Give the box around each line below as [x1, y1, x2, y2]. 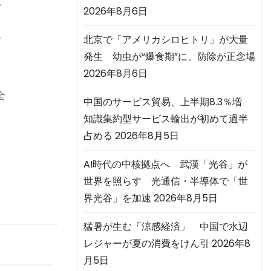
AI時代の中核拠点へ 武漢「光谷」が [83, 157, 247, 172]
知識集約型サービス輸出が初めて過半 [83, 112, 248, 126]
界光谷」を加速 [83, 191, 151, 206]
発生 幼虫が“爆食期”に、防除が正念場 [83, 50, 255, 64]
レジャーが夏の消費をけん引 [83, 237, 209, 251]
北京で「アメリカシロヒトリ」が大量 [83, 33, 248, 47]
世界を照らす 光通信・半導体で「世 [83, 174, 248, 189]
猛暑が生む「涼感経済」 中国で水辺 [83, 220, 248, 234]
